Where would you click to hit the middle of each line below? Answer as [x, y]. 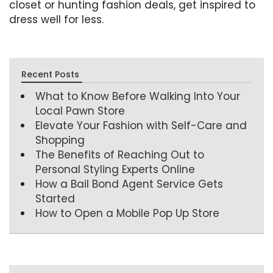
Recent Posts [50, 74]
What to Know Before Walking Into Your [138, 96]
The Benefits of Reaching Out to [120, 155]
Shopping [60, 140]
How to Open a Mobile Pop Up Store [127, 213]
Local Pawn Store [80, 111]
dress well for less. [56, 19]
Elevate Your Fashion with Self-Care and [141, 126]
